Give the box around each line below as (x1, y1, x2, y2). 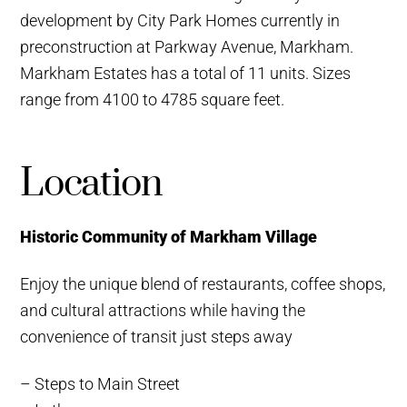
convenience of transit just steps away (20, 328, 293, 347)
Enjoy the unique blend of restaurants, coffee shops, (20, 275, 386, 294)
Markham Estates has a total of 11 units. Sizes (20, 64, 352, 83)
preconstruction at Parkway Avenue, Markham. (20, 37, 354, 56)
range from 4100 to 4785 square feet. (20, 90, 285, 109)
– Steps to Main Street (20, 374, 181, 393)
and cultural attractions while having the (20, 302, 306, 321)
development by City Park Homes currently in (20, 11, 341, 30)
